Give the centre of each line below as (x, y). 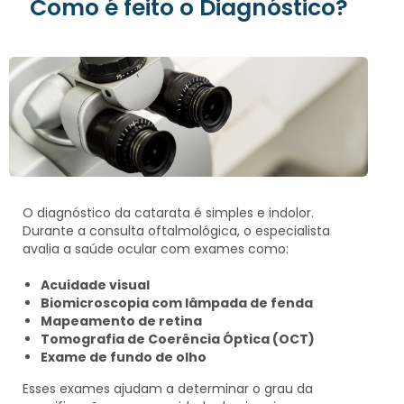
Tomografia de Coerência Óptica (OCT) (178, 339)
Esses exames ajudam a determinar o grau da (168, 388)
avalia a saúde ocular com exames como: (156, 248)
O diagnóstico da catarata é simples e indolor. (168, 212)
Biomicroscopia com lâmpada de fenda (177, 303)
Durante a (56, 230)
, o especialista (284, 230)
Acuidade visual (95, 285)
